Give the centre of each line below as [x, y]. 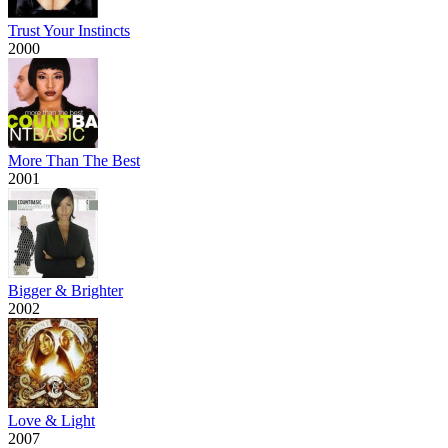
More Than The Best [74, 161]
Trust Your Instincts [69, 31]
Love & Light [51, 421]
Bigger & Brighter [65, 291]
